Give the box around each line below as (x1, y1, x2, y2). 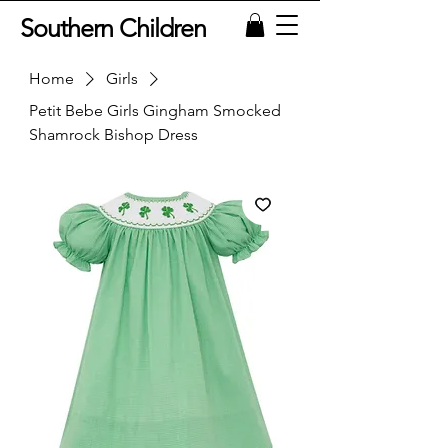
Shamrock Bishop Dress (29, 124, 198, 144)
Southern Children (20, 13, 206, 43)
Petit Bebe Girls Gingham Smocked (29, 100, 281, 120)
